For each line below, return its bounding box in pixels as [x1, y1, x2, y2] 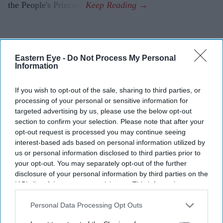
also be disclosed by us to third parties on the [15, 190, 159, 199]
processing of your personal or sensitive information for [15, 96, 188, 105]
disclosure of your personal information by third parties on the [15, 169, 208, 178]
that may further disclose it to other [94, 201, 205, 209]
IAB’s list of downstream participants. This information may [15, 180, 199, 188]
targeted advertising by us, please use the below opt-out [15, 107, 192, 115]
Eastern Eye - [15, 53, 67, 62]
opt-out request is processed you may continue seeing [15, 127, 186, 136]
